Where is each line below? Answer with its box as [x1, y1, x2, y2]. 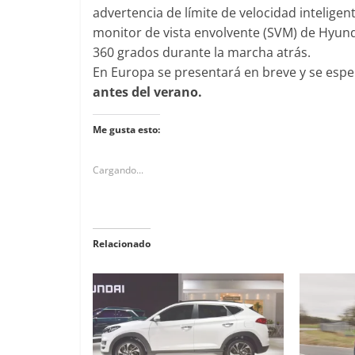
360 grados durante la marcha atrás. [93, 43, 311, 61]
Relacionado [93, 236, 151, 250]
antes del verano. [93, 82, 202, 101]
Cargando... [93, 162, 143, 177]
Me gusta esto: [93, 122, 160, 136]
